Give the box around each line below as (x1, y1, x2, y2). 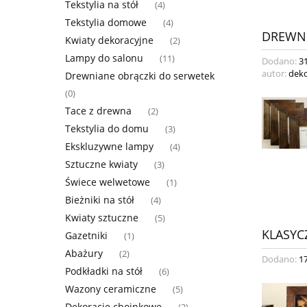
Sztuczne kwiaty (65, 157, 138, 171)
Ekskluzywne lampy (65, 139, 153, 153)
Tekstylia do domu (65, 121, 149, 135)
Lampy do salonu (65, 51, 143, 64)
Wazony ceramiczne (65, 282, 156, 295)
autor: (262, 66, 288, 79)
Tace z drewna (65, 103, 132, 117)
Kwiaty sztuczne (65, 210, 138, 224)
